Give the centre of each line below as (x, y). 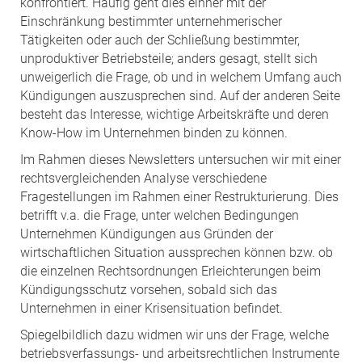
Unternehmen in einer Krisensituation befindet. (152, 308)
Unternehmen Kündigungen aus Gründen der (147, 234)
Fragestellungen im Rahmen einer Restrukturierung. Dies (179, 196)
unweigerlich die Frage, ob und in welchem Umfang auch (181, 77)
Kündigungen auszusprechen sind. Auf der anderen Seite (180, 95)
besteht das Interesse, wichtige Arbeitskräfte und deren (175, 114)
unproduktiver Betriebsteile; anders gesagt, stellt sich (169, 58)
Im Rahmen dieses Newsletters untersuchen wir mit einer (181, 159)
